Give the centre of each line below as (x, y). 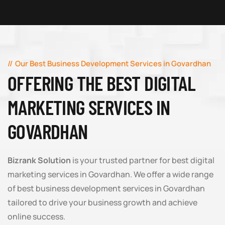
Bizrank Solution (39, 160)
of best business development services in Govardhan (106, 188)
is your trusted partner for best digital (143, 160)
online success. (36, 216)
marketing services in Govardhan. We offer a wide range (110, 174)
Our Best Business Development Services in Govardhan (113, 64)
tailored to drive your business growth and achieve (102, 202)
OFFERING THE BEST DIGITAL (101, 83)
